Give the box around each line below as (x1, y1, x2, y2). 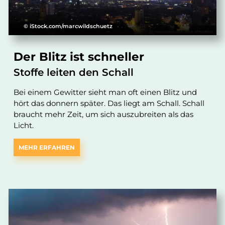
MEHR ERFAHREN (19, 143, 75, 151)
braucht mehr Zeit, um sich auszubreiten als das (14, 109, 194, 119)
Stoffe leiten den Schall (14, 66, 134, 78)
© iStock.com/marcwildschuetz (24, 22, 113, 30)
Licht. (14, 120, 34, 130)
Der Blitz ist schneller (14, 49, 145, 64)
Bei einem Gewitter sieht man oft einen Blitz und (14, 87, 197, 97)
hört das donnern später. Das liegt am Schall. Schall (14, 98, 205, 108)
